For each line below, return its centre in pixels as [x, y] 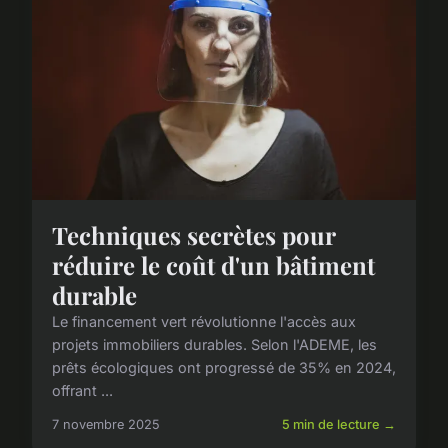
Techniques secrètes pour [193, 234]
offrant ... [82, 390]
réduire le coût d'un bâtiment [213, 264]
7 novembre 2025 [106, 424]
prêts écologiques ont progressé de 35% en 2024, [224, 367]
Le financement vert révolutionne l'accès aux [204, 321]
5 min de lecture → [339, 424]
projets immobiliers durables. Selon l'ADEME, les [214, 344]
